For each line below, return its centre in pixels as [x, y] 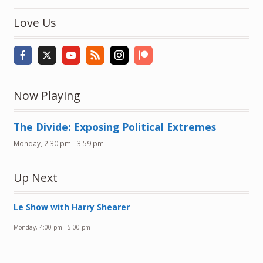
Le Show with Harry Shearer [71, 207]
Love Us [35, 22]
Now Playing [47, 96]
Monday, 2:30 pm [42, 144]
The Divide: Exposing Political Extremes [114, 127]
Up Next [35, 177]
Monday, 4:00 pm [38, 227]
